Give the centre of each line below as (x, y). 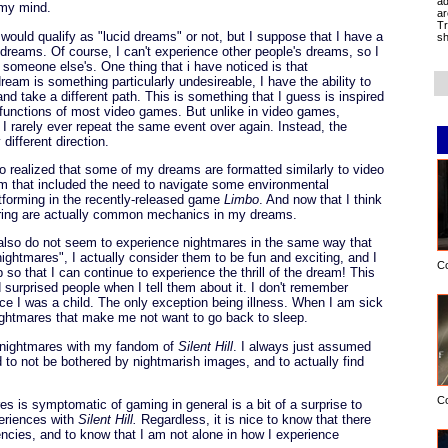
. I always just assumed (302, 346)
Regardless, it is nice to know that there (254, 419)
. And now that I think (320, 199)
